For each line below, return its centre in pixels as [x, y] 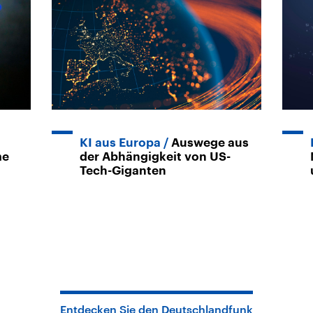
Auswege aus [210, 143]
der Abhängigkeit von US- [155, 156]
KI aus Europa [120, 143]
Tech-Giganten [123, 170]
